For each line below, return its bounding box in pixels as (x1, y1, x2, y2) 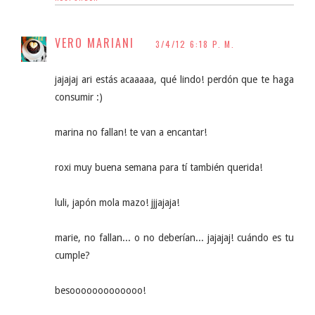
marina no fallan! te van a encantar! (55, 127, 207, 138)
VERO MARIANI (55, 34, 134, 51)
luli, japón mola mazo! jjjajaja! (55, 197, 179, 208)
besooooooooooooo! (55, 285, 146, 296)
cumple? (55, 250, 90, 261)
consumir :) (55, 91, 103, 103)
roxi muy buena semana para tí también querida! (55, 162, 262, 173)
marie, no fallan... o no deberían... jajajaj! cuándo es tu (55, 232, 294, 243)
